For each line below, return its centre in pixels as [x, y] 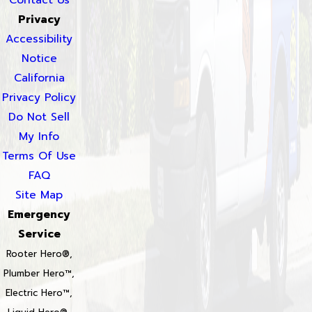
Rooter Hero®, [39, 253]
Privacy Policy [39, 97]
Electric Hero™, [39, 292]
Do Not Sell [39, 117]
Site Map [39, 195]
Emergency [39, 214]
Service [39, 234]
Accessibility [39, 39]
